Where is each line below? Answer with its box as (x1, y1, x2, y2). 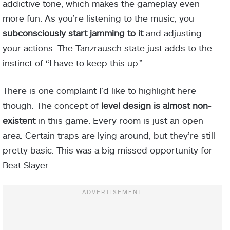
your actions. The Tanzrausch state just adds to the (3, 43, 212, 53)
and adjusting (143, 28, 202, 39)
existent (3, 115, 35, 126)
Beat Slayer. (3, 160, 50, 170)
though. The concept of (3, 100, 101, 111)
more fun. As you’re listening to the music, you (3, 13, 194, 24)
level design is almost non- (101, 100, 211, 111)
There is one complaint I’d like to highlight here (3, 85, 196, 96)
